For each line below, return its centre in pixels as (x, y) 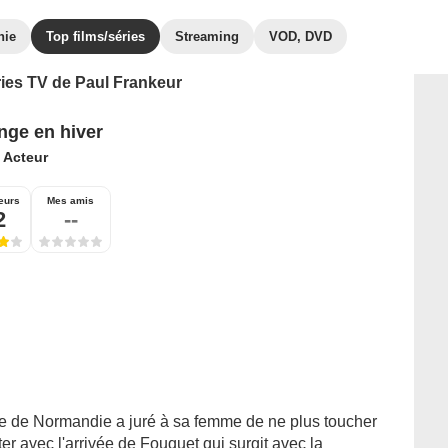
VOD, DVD (300, 36)
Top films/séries (95, 36)
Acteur (25, 157)
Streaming (207, 36)
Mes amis (70, 200)
